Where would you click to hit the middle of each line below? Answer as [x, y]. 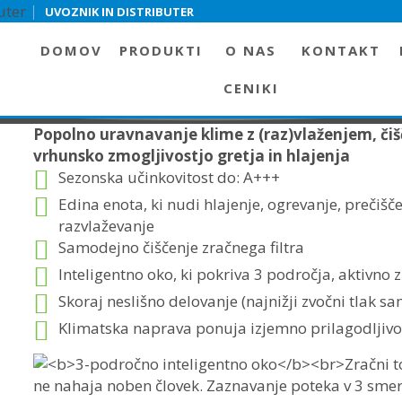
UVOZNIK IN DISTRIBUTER [119, 12]
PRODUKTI [162, 50]
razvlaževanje [107, 226]
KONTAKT [341, 50]
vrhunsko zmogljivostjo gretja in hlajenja [192, 156]
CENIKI [251, 88]
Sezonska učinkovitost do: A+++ [170, 178]
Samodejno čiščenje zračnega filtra [182, 248]
